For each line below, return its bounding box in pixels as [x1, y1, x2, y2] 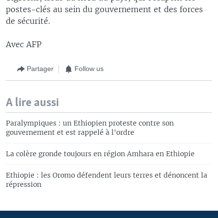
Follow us [74, 65, 104, 73]
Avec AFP [6, 39, 41, 49]
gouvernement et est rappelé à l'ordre [6, 127, 134, 137]
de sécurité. [6, 16, 50, 26]
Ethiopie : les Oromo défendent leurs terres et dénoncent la [6, 170, 207, 180]
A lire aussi [6, 96, 59, 109]
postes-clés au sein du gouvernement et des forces [6, 4, 203, 14]
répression [6, 180, 41, 189]
